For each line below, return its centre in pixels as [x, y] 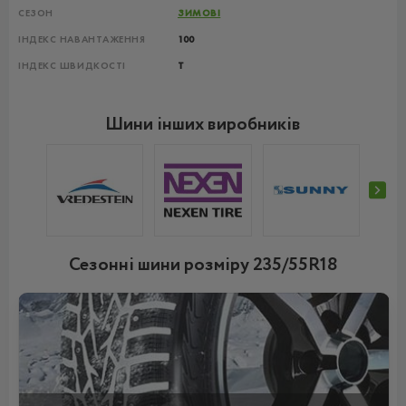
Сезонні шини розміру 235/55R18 [203, 266]
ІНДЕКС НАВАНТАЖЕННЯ [82, 39]
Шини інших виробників [203, 125]
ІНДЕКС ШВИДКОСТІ [72, 66]
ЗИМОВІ [199, 13]
